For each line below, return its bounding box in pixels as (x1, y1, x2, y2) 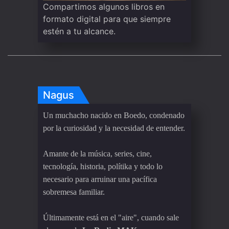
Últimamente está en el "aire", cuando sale (43, 213, 179, 222)
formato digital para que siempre (43, 14, 171, 24)
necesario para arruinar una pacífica (43, 175, 157, 184)
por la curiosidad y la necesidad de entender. (43, 124, 185, 132)
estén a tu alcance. (43, 26, 116, 36)
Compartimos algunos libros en (43, 2, 165, 12)
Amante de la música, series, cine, (43, 149, 152, 158)
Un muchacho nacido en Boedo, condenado (43, 111, 185, 120)
